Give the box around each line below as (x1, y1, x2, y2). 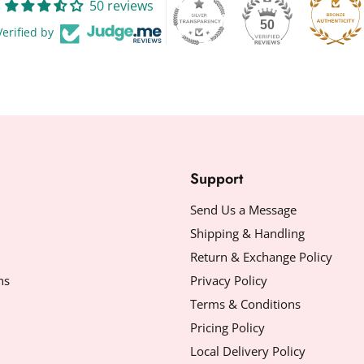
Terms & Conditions (190, 295, 301, 312)
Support (190, 167, 243, 189)
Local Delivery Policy (190, 342, 305, 359)
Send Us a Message (190, 201, 297, 218)
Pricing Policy (190, 318, 265, 336)
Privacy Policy (190, 271, 267, 288)
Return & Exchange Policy (190, 248, 332, 265)
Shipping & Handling (190, 224, 305, 241)
